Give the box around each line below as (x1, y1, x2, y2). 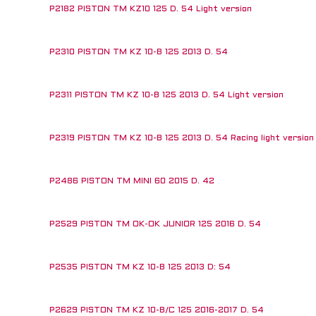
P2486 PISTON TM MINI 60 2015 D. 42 (49, 177, 214, 186)
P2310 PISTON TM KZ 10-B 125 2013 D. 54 (49, 48, 228, 56)
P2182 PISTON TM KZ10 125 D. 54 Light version (49, 5, 252, 13)
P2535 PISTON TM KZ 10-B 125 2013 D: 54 (49, 263, 231, 272)
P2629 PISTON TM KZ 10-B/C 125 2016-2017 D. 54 (49, 306, 264, 315)
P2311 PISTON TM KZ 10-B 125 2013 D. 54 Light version (49, 91, 284, 99)
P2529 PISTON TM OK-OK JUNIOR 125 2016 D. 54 (49, 220, 261, 229)
